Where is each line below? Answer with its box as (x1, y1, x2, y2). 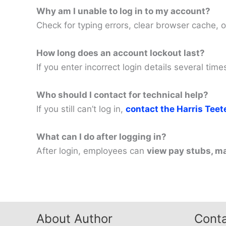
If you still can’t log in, (36, 104, 126, 115)
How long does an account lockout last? (36, 47, 205, 58)
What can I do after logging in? (36, 132, 166, 142)
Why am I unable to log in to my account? (36, 6, 210, 16)
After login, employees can (36, 146, 147, 156)
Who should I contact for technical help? (36, 90, 208, 100)
